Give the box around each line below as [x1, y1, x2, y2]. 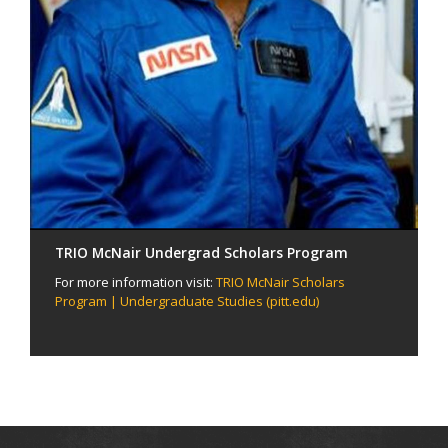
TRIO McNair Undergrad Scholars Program [55, 242, 348, 262]
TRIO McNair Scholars [216, 272, 345, 291]
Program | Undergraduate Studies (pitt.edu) [55, 291, 319, 310]
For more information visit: [55, 272, 216, 291]
